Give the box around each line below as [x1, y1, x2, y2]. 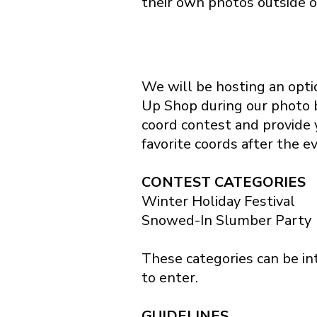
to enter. [142, 268, 198, 287]
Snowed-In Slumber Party [142, 211, 311, 230]
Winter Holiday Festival [142, 192, 295, 211]
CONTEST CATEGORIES [142, 173, 306, 192]
